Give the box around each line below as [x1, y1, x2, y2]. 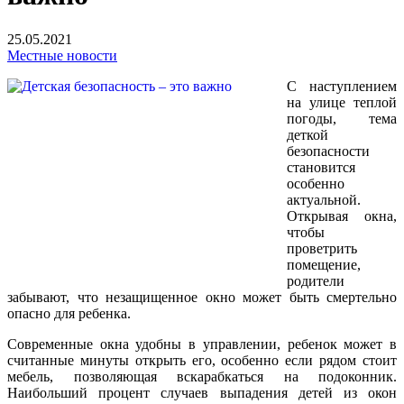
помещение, [287, 256, 361, 272]
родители [287, 272, 344, 289]
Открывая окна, [287, 207, 397, 224]
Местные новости [7, 47, 117, 63]
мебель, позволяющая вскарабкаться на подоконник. [7, 368, 397, 384]
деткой [287, 126, 328, 142]
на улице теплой [287, 94, 397, 110]
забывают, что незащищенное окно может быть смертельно [7, 289, 397, 305]
